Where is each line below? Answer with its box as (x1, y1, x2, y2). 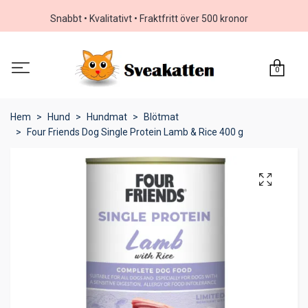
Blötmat (144, 111, 179, 123)
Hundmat (87, 111, 127, 123)
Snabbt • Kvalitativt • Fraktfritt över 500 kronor (49, 13, 248, 24)
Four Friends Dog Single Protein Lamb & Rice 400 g (27, 126, 243, 138)
